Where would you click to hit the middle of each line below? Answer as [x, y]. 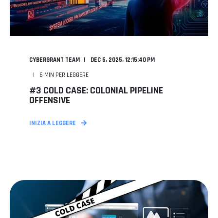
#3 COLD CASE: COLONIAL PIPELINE [96, 91]
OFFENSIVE [50, 100]
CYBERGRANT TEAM [54, 60]
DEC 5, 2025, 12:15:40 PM [123, 60]
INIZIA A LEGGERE [53, 123]
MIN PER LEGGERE [66, 75]
